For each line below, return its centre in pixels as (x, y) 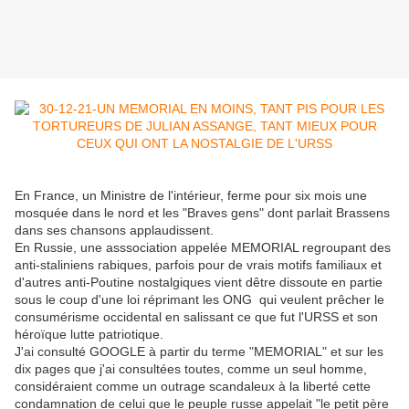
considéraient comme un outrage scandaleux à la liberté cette (193, 387)
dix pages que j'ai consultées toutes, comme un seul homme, (191, 369)
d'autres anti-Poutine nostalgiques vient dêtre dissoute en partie (199, 283)
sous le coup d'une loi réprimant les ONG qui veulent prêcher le (199, 300)
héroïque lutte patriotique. (89, 335)
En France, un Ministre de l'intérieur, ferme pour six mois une (191, 196)
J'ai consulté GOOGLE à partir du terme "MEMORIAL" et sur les (199, 352)
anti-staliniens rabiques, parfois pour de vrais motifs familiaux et (198, 265)
